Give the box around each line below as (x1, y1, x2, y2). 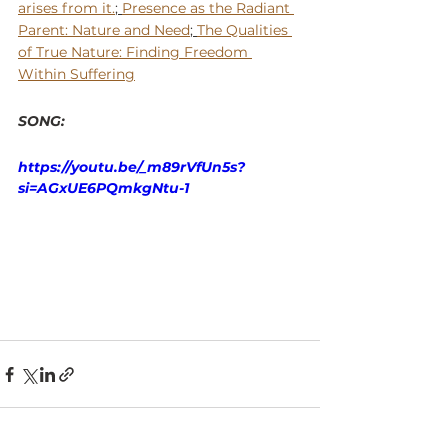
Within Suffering (18, 64, 135, 83)
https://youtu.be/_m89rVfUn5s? (18, 157, 245, 176)
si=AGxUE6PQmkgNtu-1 (18, 178, 189, 197)
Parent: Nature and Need (18, 20, 190, 39)
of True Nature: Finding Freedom (18, 42, 252, 61)
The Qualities (197, 20, 292, 39)
